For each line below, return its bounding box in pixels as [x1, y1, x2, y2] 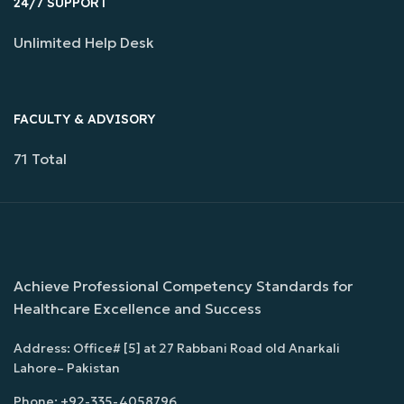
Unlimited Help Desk [14, 32, 154, 51]
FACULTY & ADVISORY [14, 110, 155, 127]
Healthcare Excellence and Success [14, 298, 262, 317]
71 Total [14, 149, 67, 168]
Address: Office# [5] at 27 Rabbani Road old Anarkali [14, 339, 340, 356]
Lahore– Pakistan [14, 359, 120, 376]
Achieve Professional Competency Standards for [14, 276, 353, 295]
